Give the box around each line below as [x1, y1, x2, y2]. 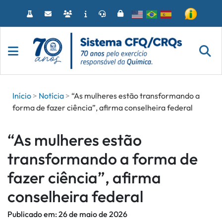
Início [12, 91, 31, 101]
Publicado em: [7, 209, 58, 219]
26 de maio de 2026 [58, 209, 127, 219]
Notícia [39, 91, 64, 101]
